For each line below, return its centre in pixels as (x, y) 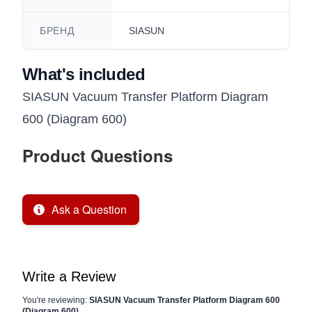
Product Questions (97, 155)
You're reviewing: (56, 300)
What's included (84, 74)
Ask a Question (89, 209)
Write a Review (69, 276)
